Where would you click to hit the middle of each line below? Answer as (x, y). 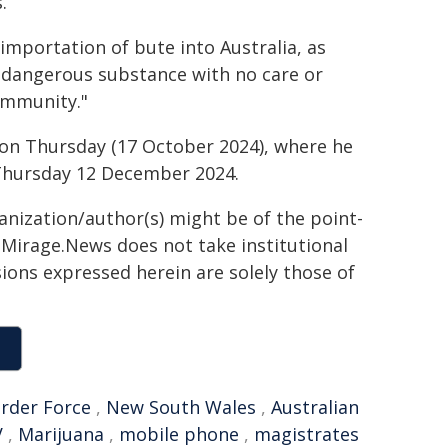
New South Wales (181, 407)
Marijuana (61, 434)
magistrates (306, 434)
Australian (315, 407)
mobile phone (179, 434)
